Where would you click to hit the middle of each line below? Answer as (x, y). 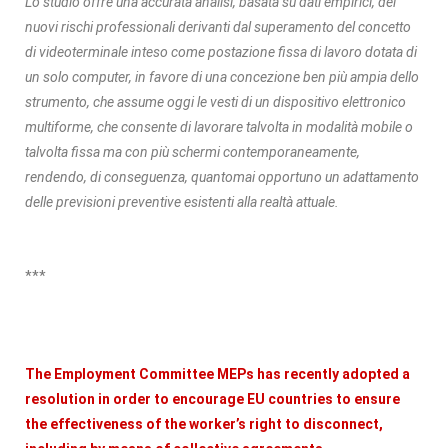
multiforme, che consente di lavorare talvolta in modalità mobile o (219, 126)
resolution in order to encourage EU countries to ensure (212, 398)
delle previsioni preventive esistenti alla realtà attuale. (182, 201)
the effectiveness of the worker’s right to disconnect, (204, 423)
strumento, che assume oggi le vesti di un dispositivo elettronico (215, 101)
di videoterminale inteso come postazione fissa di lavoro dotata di (221, 51)
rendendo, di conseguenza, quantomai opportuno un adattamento (222, 176)
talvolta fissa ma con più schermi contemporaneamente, (192, 151)
